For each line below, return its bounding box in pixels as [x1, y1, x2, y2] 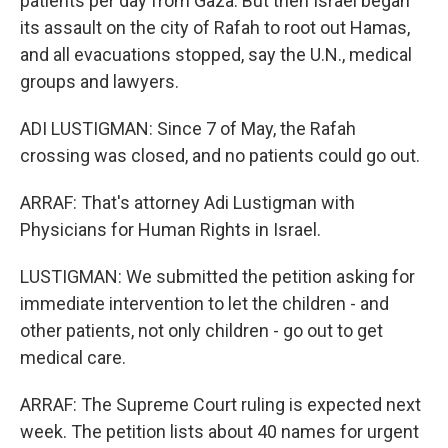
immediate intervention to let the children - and [20, 293, 389, 314]
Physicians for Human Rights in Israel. [20, 219, 321, 240]
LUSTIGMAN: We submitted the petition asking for [20, 266, 415, 287]
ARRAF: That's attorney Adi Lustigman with [20, 192, 355, 213]
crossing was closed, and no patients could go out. [20, 145, 420, 166]
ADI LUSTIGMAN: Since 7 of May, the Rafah [20, 118, 356, 139]
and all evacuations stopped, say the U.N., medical [20, 44, 412, 65]
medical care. [20, 347, 126, 368]
